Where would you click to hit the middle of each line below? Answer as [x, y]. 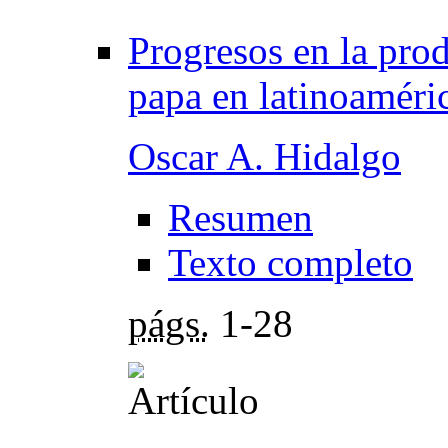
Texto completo [290, 262]
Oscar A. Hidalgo [264, 156]
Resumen [240, 217]
